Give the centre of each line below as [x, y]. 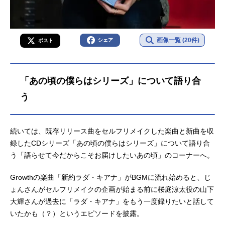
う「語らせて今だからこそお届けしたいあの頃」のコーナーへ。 [112, 155]
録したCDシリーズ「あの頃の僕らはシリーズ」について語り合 [110, 143]
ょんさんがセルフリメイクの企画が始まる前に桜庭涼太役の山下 [112, 190]
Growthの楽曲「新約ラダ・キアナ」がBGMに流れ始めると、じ [110, 178]
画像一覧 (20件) [178, 40]
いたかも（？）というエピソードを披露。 [77, 214]
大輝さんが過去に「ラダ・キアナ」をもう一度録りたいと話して [112, 202]
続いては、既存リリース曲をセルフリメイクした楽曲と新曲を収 [112, 131]
